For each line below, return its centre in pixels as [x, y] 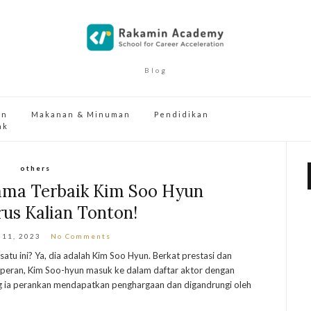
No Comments [81, 236]
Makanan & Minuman [81, 114]
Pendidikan [182, 114]
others [35, 168]
